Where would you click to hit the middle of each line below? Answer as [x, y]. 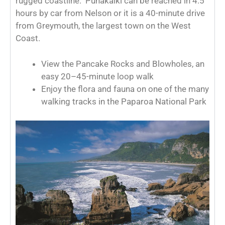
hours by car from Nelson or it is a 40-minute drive [110, 13]
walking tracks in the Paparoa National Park [124, 101]
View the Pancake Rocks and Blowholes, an [123, 64]
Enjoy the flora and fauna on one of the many [125, 89]
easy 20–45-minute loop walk [97, 76]
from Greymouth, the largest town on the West [103, 26]
